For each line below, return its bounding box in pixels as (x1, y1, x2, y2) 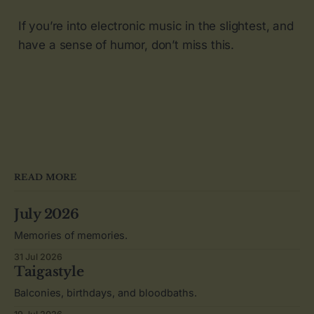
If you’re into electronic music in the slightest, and (18, 18, 294, 33)
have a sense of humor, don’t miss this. (18, 37, 235, 52)
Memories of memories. (14, 228, 128, 241)
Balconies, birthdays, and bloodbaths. (14, 286, 197, 299)
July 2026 (14, 205, 79, 222)
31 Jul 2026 (14, 251, 62, 262)
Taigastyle (14, 263, 84, 280)
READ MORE (14, 171, 77, 182)
